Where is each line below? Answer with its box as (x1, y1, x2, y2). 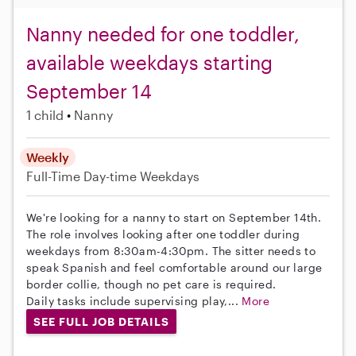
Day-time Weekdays (83, 168, 199, 184)
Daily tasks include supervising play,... (26, 293, 242, 308)
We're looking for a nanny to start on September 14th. (26, 210, 322, 224)
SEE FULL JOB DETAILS (33, 314, 169, 328)
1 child (26, 106, 64, 122)
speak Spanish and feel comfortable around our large (26, 260, 323, 274)
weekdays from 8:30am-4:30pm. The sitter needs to (26, 243, 316, 257)
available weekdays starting (26, 50, 273, 74)
